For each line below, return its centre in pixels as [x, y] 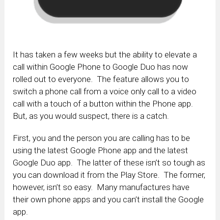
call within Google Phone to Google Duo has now [101, 67]
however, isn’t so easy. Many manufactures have [101, 187]
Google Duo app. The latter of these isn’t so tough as [109, 163]
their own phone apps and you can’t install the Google [109, 200]
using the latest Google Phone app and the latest [101, 151]
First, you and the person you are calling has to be [102, 138]
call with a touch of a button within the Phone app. [104, 104]
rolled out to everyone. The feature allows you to [101, 79]
